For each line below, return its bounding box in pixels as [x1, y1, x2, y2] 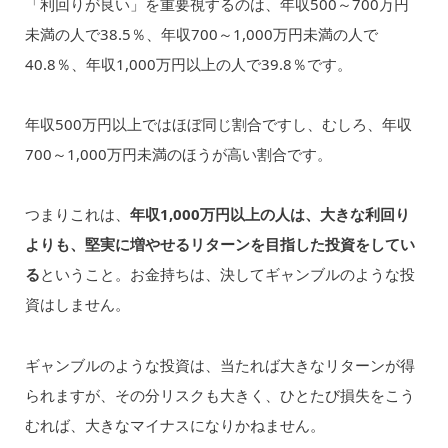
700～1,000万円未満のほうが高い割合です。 [24, 144, 332, 165]
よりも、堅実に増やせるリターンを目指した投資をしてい [24, 234, 415, 255]
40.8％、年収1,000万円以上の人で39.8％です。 [24, 53, 352, 74]
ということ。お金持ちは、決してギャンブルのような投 [39, 264, 415, 285]
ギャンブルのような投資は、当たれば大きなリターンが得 [24, 354, 415, 375]
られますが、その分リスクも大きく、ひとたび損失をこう [24, 384, 415, 405]
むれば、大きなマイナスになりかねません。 [24, 414, 325, 435]
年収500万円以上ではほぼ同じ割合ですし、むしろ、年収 [24, 114, 412, 135]
